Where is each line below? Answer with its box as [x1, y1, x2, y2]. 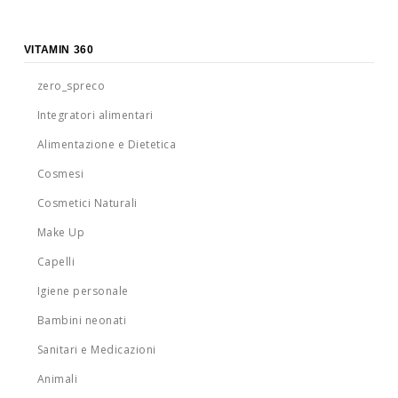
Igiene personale [36, 283, 129, 299]
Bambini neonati [36, 313, 127, 329]
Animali [36, 371, 78, 387]
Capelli [36, 254, 76, 270]
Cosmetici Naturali [36, 195, 138, 211]
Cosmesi [36, 166, 84, 182]
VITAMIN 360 [23, 44, 94, 57]
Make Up [36, 225, 85, 241]
